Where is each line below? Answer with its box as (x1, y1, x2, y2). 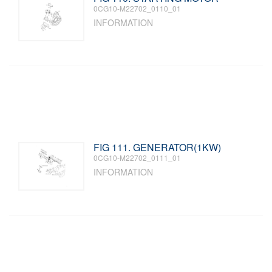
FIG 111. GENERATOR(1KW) (93, 140, 222, 154)
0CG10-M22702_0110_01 (93, 3, 182, 13)
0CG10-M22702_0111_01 (93, 152, 182, 163)
